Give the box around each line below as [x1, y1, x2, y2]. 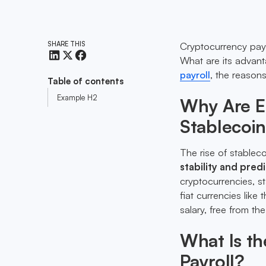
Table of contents [47, 75, 124, 87]
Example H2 [57, 92, 98, 102]
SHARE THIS [47, 39, 90, 48]
